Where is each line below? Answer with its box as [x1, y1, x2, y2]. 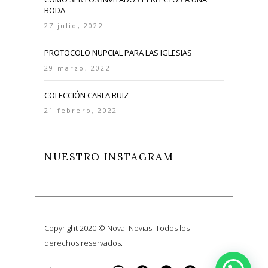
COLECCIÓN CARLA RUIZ [44, 89, 129, 100]
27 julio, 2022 [44, 20, 103, 30]
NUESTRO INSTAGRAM [44, 150, 174, 163]
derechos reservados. [44, 237, 123, 248]
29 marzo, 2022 [44, 63, 111, 72]
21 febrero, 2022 [44, 105, 118, 115]
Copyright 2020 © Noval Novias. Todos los [44, 222, 190, 233]
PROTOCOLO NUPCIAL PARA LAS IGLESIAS [44, 47, 192, 58]
